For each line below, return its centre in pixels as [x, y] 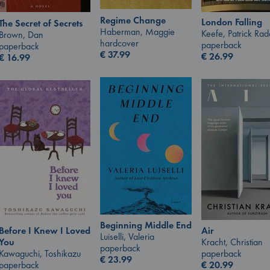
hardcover [119, 43]
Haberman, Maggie [137, 31]
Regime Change [133, 20]
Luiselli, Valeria [127, 237]
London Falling [232, 22]
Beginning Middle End [146, 225]
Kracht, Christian [232, 242]
